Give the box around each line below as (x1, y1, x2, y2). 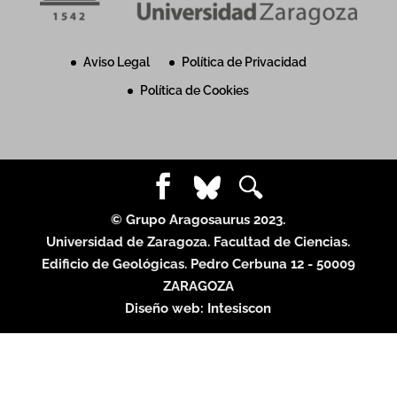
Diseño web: (125, 300, 208, 316)
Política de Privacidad (181, 54, 307, 69)
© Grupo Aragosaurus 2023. (111, 211, 286, 228)
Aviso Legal (82, 54, 150, 69)
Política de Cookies (140, 82, 250, 97)
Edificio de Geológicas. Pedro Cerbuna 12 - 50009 (41, 255, 355, 272)
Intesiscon (207, 300, 272, 316)
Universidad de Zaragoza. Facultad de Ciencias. (46, 233, 351, 250)
